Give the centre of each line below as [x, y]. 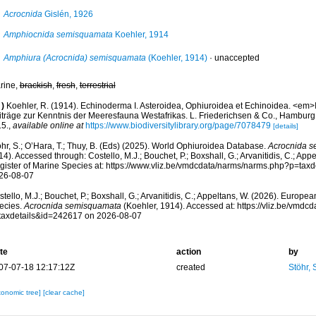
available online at [48, 126]
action [188, 252]
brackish [36, 85]
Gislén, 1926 [67, 14]
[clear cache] [63, 292]
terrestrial [97, 85]
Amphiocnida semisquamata [58, 35]
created [190, 267]
